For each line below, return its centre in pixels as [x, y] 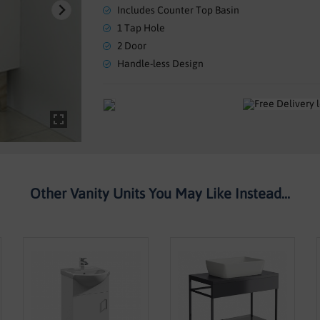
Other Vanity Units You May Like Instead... [160, 193]
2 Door [132, 46]
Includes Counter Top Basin [178, 10]
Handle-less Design [160, 64]
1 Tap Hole [141, 28]
